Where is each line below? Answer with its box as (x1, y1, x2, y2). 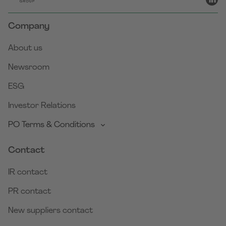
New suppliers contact (8, 207, 93, 215)
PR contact (8, 188, 51, 196)
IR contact (8, 168, 47, 177)
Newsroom (8, 64, 49, 72)
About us (8, 44, 42, 53)
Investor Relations (8, 102, 76, 110)
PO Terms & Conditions (8, 121, 95, 130)
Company (8, 22, 49, 32)
